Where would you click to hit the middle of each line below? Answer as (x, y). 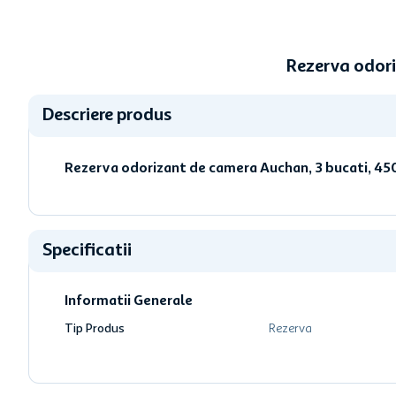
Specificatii (87, 251)
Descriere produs (107, 116)
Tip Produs (95, 329)
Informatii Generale (129, 301)
